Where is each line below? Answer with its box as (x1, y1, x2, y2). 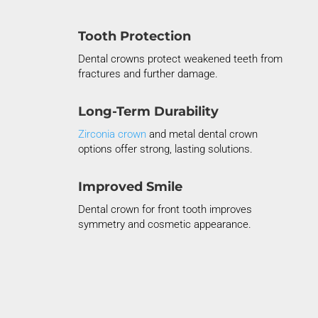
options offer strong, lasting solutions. (77, 142, 253, 155)
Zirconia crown (77, 127, 146, 141)
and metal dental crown (146, 127, 258, 141)
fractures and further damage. (77, 67, 218, 80)
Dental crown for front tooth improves (77, 202, 252, 216)
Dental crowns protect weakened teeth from (77, 52, 283, 65)
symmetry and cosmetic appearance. (77, 217, 251, 231)
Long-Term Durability (77, 103, 219, 119)
